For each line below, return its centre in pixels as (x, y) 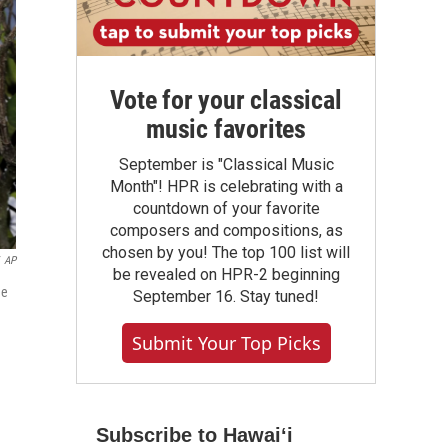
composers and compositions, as (226, 230)
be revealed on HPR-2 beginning (226, 274)
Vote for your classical (226, 100)
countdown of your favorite (226, 208)
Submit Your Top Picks (226, 343)
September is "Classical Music (226, 164)
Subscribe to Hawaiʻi (194, 435)
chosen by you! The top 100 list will (226, 252)
